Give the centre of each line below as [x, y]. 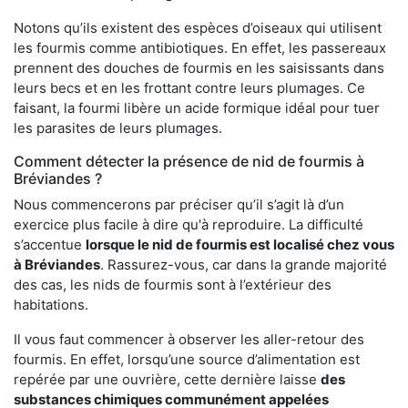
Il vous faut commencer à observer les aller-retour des [189, 340]
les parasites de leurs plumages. [118, 128]
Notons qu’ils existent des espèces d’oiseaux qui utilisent [198, 28]
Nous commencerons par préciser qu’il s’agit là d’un [179, 205]
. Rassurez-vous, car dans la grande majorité [244, 265]
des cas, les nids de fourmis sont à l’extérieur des [173, 285]
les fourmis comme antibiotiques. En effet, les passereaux [200, 48]
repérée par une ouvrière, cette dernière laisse [167, 380]
